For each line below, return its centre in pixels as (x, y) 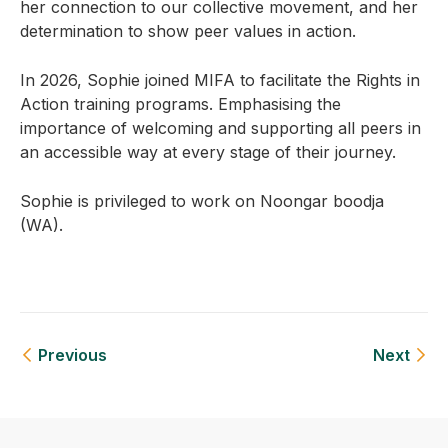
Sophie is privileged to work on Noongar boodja (202, 201)
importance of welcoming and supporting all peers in (220, 128)
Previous (72, 355)
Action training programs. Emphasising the (180, 104)
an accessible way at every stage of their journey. (208, 152)
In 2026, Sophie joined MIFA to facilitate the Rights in (220, 80)
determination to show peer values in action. (188, 31)
